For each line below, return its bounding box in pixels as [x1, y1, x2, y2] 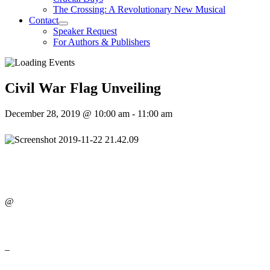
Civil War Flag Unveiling [5, 80, 161, 96]
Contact [29, 15, 58, 25]
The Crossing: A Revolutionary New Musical [53, 4, 225, 14]
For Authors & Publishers [53, 37, 150, 47]
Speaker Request [53, 26, 117, 36]
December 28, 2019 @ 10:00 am [5, 108, 130, 119]
